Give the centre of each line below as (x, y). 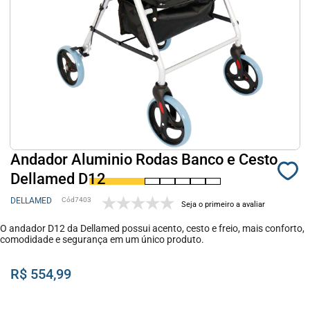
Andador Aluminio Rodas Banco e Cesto (144, 159)
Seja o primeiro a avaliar (223, 204)
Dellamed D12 (58, 179)
